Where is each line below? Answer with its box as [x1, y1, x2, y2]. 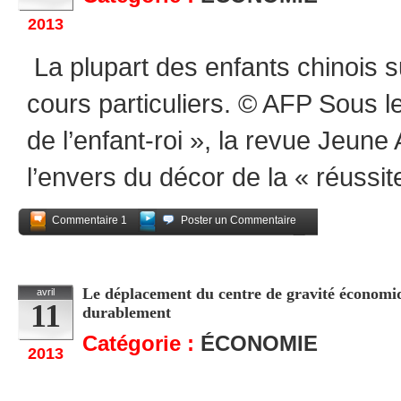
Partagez [263, 237, 307, 250]
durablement [82, 303, 171, 321]
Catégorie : [82, 331, 200, 355]
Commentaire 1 [52, 214, 127, 226]
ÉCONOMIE [200, 331, 318, 355]
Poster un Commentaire [181, 214, 296, 226]
